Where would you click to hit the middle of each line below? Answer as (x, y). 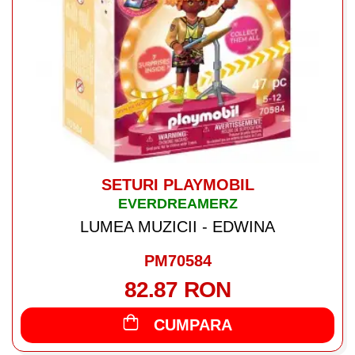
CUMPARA (193, 325)
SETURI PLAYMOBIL (177, 185)
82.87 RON (177, 290)
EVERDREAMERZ (177, 204)
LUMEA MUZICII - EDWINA (177, 227)
